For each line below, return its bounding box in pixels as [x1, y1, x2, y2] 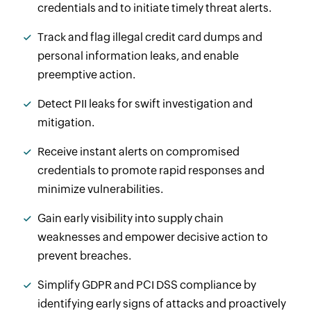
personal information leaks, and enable [37, 49, 239, 63]
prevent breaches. [37, 249, 131, 263]
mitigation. [37, 116, 94, 130]
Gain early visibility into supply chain [37, 212, 224, 226]
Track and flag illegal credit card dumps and [37, 31, 262, 44]
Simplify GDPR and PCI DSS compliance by [37, 278, 256, 292]
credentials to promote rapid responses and [37, 164, 264, 178]
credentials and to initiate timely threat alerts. [37, 1, 271, 15]
